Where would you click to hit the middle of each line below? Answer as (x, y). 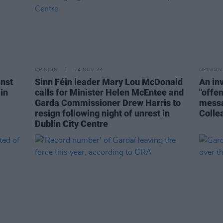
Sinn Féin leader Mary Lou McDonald (109, 82)
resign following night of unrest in (102, 113)
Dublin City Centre (71, 124)
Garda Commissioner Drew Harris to (108, 103)
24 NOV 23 (88, 70)
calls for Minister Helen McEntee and (109, 92)
